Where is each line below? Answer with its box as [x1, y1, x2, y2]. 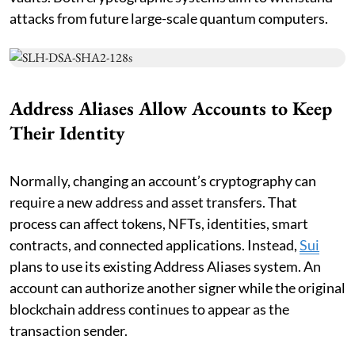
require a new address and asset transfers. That [10, 193, 297, 212]
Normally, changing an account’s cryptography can [10, 172, 316, 190]
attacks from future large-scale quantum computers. [10, 10, 328, 28]
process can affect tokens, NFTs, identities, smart [10, 215, 308, 233]
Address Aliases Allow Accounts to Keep [10, 96, 332, 121]
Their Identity [10, 120, 125, 146]
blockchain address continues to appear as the [10, 300, 289, 319]
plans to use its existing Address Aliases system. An [10, 258, 321, 276]
